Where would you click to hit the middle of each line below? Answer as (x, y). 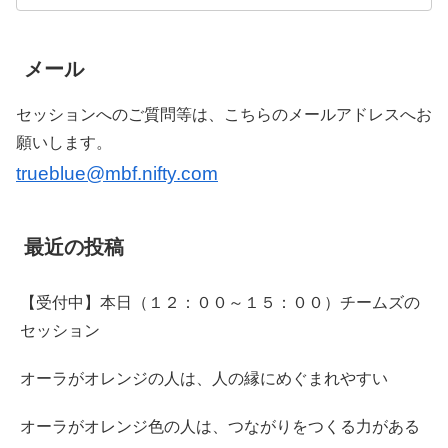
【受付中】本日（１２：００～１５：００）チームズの (220, 303)
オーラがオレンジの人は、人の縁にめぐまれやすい (204, 379)
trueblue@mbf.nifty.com (117, 174)
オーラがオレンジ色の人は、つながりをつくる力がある (220, 427)
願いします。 (64, 143)
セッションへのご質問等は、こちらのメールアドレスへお (224, 115)
